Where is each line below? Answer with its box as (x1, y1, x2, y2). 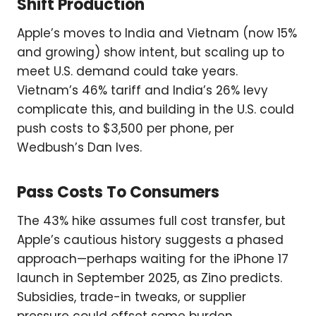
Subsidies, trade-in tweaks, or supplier (17, 288, 246, 306)
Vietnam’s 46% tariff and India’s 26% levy (17, 82, 268, 99)
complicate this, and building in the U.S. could (17, 101, 294, 119)
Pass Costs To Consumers (17, 181, 219, 204)
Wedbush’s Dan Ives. (17, 139, 142, 157)
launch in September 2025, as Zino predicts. (17, 269, 282, 287)
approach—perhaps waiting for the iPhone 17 (17, 250, 288, 268)
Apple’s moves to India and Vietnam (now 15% (17, 25, 297, 42)
